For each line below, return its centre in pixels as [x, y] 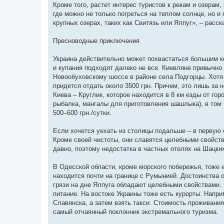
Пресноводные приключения [96, 40]
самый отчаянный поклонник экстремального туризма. [136, 211]
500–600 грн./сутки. [82, 112]
